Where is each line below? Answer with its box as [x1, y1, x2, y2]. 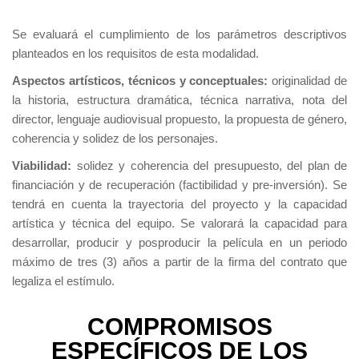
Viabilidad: [12, 159, 77, 173]
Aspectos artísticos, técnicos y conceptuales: [12, 74, 268, 88]
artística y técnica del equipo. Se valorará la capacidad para [12, 216, 347, 231]
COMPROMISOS [87, 313, 272, 341]
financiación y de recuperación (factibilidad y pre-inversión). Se [12, 178, 347, 192]
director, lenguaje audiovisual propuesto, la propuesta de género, [12, 112, 347, 127]
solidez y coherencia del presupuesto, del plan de [76, 159, 347, 173]
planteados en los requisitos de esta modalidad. [12, 46, 259, 61]
